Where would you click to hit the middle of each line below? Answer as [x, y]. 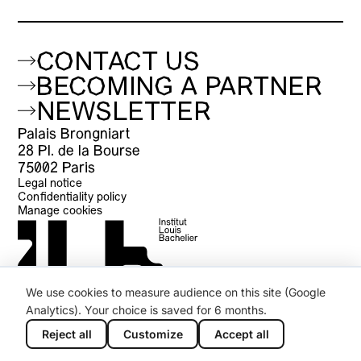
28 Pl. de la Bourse [79, 151]
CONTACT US [118, 63]
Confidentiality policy [73, 197]
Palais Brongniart [74, 135]
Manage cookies [60, 211]
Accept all [241, 334]
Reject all [66, 334]
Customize [153, 334]
